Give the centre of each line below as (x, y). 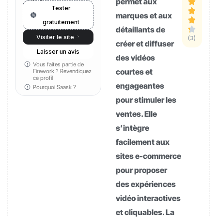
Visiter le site (55, 37)
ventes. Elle (136, 114)
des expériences (146, 184)
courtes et (134, 72)
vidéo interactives (148, 198)
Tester (61, 8)
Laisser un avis (58, 52)
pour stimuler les (146, 100)
